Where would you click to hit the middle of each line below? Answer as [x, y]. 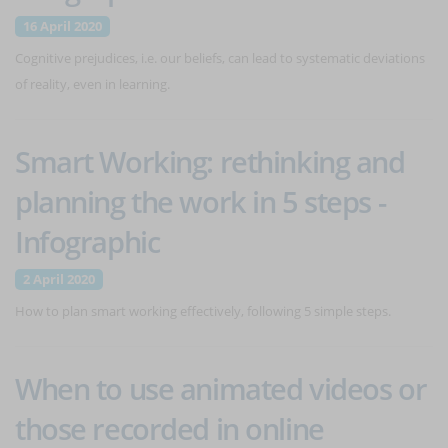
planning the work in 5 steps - [200, 201]
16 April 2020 [62, 26]
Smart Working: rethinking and [210, 161]
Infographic [87, 241]
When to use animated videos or [221, 388]
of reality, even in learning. [92, 84]
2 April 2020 [59, 279]
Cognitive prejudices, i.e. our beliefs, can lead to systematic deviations [220, 58]
